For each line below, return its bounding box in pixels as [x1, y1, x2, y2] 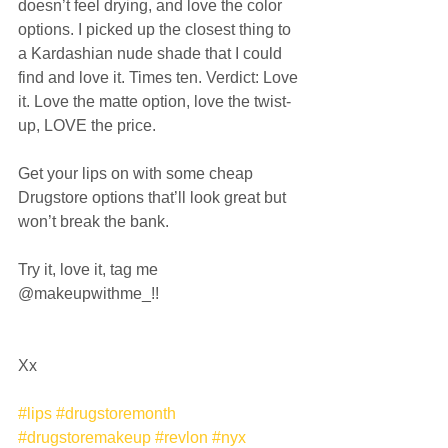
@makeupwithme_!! [18, 284, 163, 302]
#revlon [155, 428, 208, 446]
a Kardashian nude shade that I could [18, 44, 286, 62]
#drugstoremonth [56, 404, 176, 422]
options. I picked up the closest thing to [18, 20, 295, 38]
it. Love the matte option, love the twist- [18, 92, 291, 110]
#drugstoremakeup [18, 428, 151, 446]
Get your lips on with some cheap [18, 164, 257, 182]
